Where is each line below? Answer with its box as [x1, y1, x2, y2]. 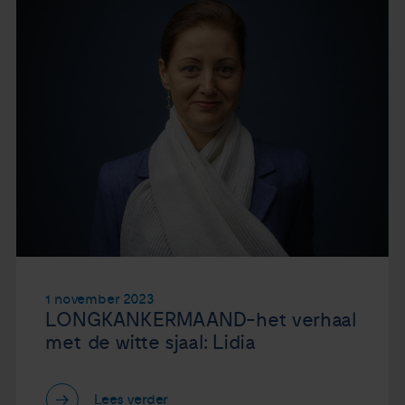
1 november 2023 [45, 289, 155, 308]
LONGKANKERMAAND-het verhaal [45, 307, 357, 332]
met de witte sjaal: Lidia [45, 330, 256, 354]
